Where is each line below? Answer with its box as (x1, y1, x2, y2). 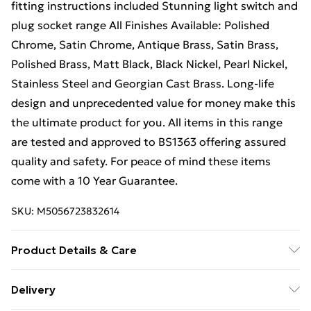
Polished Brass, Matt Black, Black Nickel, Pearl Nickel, (11, 57, 287, 71)
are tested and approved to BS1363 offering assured (11, 135, 286, 149)
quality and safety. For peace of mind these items (11, 154, 271, 168)
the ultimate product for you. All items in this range (11, 115, 283, 129)
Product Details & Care (11, 243, 137, 257)
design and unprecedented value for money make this (11, 96, 296, 110)
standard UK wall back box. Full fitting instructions (11, 292, 278, 305)
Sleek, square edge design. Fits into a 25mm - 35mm (11, 272, 286, 286)
